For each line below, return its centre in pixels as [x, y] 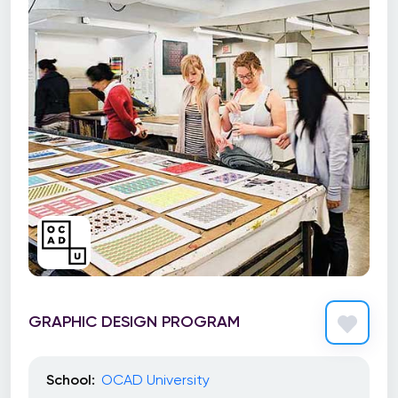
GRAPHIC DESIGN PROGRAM [134, 321]
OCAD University [155, 380]
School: [71, 380]
